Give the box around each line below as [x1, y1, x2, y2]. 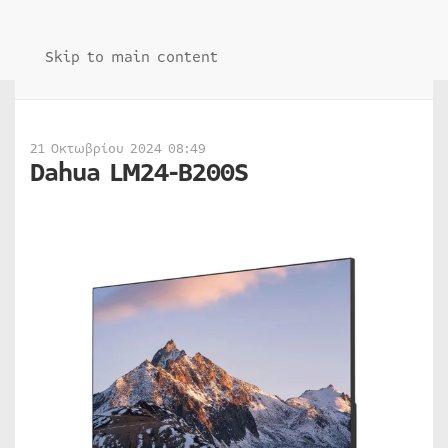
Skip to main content [45, 46, 218, 68]
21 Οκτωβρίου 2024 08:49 [30, 139, 206, 159]
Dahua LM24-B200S [30, 154, 248, 192]
